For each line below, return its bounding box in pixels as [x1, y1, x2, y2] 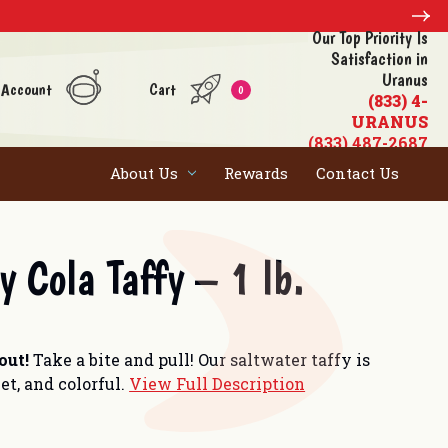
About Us [110, 162, 178, 183]
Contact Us [316, 162, 399, 183]
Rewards [224, 162, 288, 183]
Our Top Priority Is [311, 26, 428, 48]
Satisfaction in [330, 47, 428, 69]
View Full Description [129, 372, 306, 394]
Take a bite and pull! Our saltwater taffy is [33, 348, 371, 370]
